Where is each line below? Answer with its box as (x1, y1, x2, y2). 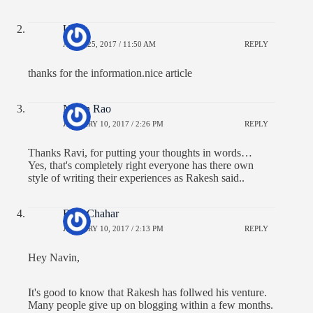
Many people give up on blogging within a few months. (28, 298, 273, 311)
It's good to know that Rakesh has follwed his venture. (28, 286, 267, 298)
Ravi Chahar (63, 207, 119, 219)
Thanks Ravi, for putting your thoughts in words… (28, 146, 252, 159)
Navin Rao (63, 102, 111, 115)
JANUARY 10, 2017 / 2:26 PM (63, 119, 163, 129)
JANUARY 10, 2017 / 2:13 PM (63, 224, 163, 233)
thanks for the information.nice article (28, 66, 192, 79)
